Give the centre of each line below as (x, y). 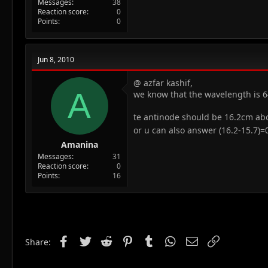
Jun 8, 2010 (56, 59)
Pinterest (153, 240)
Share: (38, 242)
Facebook (89, 240)
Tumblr (171, 240)
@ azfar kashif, (163, 83)
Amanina (79, 144)
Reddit (127, 240)
